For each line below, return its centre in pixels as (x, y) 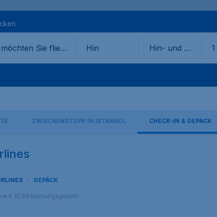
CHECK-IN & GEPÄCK (180, 121)
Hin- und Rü (171, 48)
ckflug (160, 60)
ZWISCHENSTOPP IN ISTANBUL (79, 121)
